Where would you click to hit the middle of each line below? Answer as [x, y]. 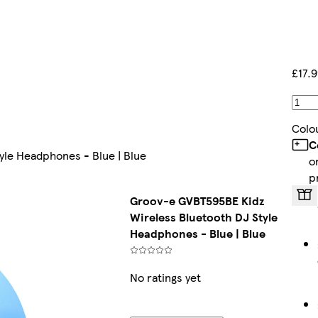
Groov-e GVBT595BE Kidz [197, 201]
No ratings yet [165, 278]
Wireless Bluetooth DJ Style [203, 217]
